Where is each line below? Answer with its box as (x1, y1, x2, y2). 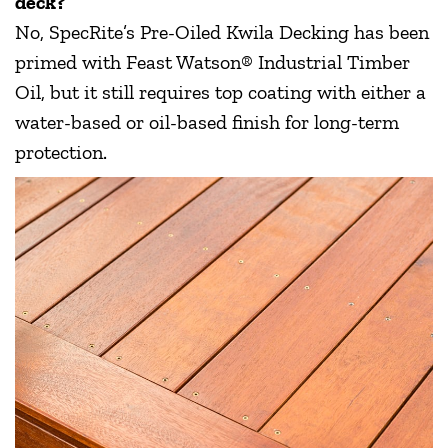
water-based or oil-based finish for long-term (15, 109, 399, 134)
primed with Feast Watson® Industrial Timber (15, 49, 410, 74)
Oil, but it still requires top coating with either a (15, 79, 426, 104)
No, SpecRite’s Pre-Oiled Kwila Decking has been (15, 19, 429, 44)
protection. (15, 139, 112, 164)
